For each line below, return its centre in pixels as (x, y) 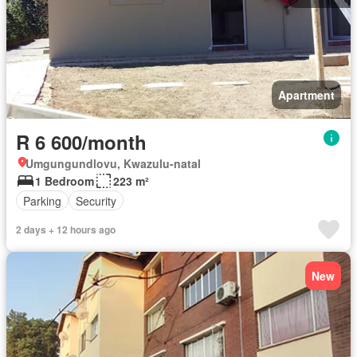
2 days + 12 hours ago (66, 229)
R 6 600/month (81, 142)
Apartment (306, 95)
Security (96, 200)
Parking (42, 200)
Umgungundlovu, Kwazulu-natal (113, 163)
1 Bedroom (65, 181)
